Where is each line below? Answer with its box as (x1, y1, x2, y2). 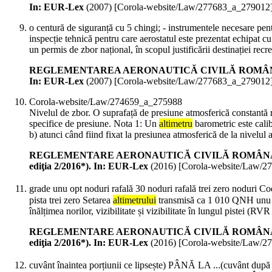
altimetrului (113, 195, 156, 206)
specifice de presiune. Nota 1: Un (29, 118, 159, 129)
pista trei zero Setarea (29, 195, 113, 206)
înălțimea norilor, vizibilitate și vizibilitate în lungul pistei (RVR (29, 206, 270, 217)
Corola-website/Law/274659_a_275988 (29, 97, 182, 107)
